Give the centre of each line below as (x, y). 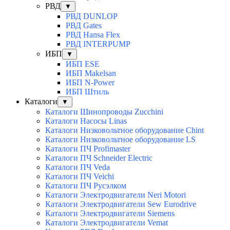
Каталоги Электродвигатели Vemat (107, 222)
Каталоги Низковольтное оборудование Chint (124, 130)
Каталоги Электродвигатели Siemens (110, 213)
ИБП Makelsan (91, 73)
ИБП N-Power (90, 82)
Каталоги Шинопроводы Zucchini (104, 111)
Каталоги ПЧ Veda (78, 167)
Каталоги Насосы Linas (86, 121)
